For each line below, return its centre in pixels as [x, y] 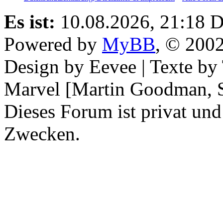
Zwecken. [42, 133]
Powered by [53, 44]
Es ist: [30, 21]
